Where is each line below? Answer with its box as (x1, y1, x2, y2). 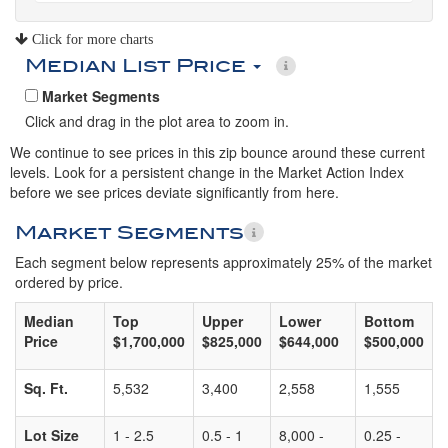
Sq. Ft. (24, 378, 68, 398)
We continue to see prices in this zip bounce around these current (10, 142, 425, 162)
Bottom (364, 311, 414, 331)
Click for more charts (28, 32, 153, 46)
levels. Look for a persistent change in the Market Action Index (10, 162, 404, 182)
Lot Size (24, 425, 79, 445)
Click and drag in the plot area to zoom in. (25, 111, 289, 131)
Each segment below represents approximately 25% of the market (15, 252, 432, 272)
